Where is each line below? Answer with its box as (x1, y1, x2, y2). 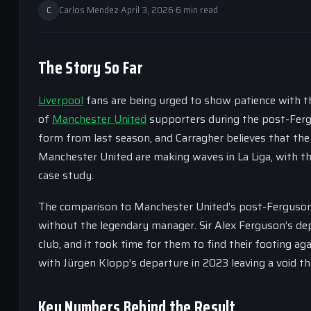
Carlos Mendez (59, 3, 119, 17)
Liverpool (38, 91, 83, 109)
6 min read (176, 3, 218, 17)
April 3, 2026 (121, 3, 174, 17)
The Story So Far (38, 54, 143, 81)
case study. (38, 166, 94, 184)
